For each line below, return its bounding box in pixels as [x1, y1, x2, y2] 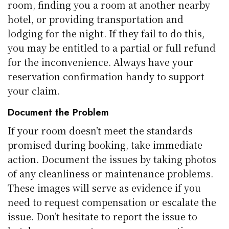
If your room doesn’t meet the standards [8, 123, 193, 137]
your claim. [8, 83, 60, 97]
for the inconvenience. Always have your [8, 55, 194, 68]
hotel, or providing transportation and [8, 12, 184, 26]
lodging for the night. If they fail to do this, [8, 26, 205, 40]
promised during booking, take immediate [8, 138, 203, 151]
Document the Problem [8, 105, 109, 119]
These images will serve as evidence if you [8, 180, 201, 194]
